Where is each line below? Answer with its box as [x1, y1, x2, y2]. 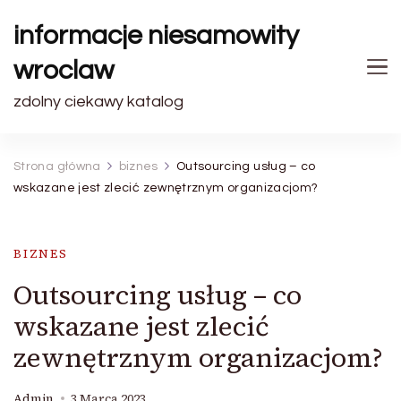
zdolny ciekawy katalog [13, 93, 183, 110]
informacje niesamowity [13, 21, 299, 49]
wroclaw [13, 56, 114, 84]
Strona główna [13, 160, 101, 173]
